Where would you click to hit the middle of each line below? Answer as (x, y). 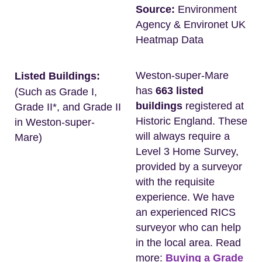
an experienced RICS (186, 212)
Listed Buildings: (57, 76)
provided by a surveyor (189, 167)
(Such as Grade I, (56, 92)
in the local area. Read (188, 243)
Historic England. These (192, 121)
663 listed (180, 91)
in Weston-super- (55, 122)
